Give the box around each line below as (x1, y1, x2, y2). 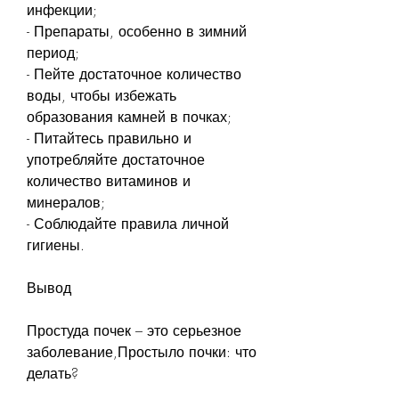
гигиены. (27, 234, 85, 255)
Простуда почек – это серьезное (27, 320, 241, 340)
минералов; (27, 191, 105, 212)
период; (27, 42, 79, 62)
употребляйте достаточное (27, 149, 205, 169)
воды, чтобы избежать (27, 85, 176, 105)
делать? (27, 362, 78, 383)
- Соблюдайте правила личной (27, 213, 229, 233)
